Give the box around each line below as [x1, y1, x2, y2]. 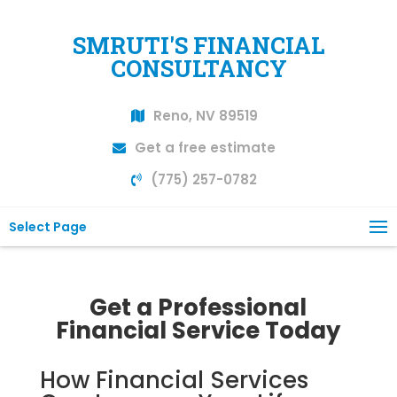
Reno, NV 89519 [152, 106, 258, 125]
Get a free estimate [135, 138, 276, 157]
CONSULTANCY [110, 53, 287, 83]
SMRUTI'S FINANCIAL [72, 30, 325, 60]
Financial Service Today [56, 315, 341, 346]
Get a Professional [90, 292, 307, 323]
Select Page [9, 218, 87, 236]
